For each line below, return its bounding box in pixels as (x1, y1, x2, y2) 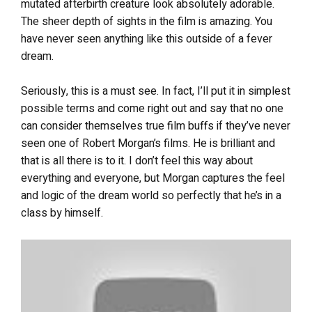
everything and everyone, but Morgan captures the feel (21, 170, 285, 187)
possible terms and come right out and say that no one (21, 100, 283, 117)
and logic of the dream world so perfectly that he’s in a (21, 187, 281, 204)
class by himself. (21, 205, 103, 221)
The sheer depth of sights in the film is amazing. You (21, 13, 272, 30)
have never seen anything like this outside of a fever (21, 31, 272, 47)
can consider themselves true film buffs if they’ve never (21, 118, 290, 134)
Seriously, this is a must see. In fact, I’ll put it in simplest (21, 83, 290, 100)
